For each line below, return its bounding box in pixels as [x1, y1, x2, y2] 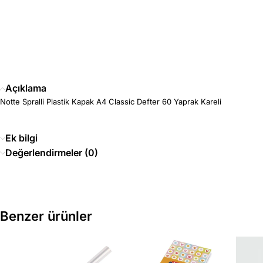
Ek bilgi [5, 132, 38, 144]
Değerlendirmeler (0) [5, 147, 98, 159]
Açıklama [5, 82, 46, 95]
